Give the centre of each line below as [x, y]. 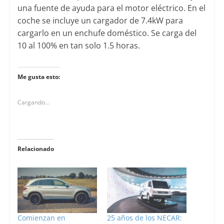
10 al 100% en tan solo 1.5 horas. [78, 45]
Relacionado [35, 148]
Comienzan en [41, 217]
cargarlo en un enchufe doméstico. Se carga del [107, 33]
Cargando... [33, 102]
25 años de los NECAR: [144, 217]
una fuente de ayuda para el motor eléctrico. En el [111, 8]
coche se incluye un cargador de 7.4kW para [100, 20]
